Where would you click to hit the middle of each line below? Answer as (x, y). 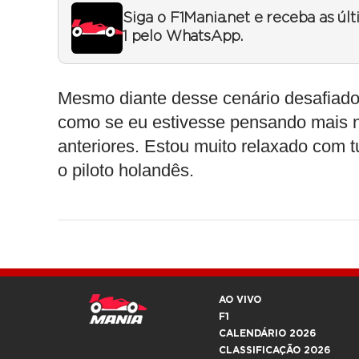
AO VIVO (240, 299)
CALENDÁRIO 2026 (267, 333)
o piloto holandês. (126, 170)
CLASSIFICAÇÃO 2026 (274, 350)
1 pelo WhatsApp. (183, 36)
